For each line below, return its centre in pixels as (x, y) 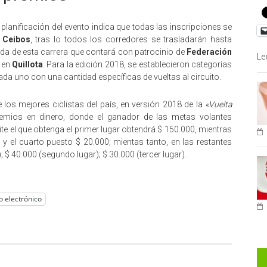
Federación (209, 52)
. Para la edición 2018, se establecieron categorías (137, 64)
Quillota (27, 64)
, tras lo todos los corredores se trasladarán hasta (131, 39)
